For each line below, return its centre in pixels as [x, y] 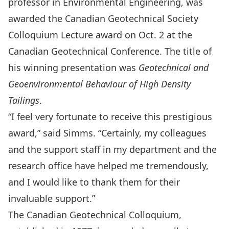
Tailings [24, 100]
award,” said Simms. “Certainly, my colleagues [107, 133]
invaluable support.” [52, 198]
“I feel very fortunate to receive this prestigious [110, 117]
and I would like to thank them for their [94, 182]
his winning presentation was [73, 67]
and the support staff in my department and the [112, 149]
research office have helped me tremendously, [108, 166]
